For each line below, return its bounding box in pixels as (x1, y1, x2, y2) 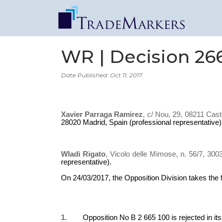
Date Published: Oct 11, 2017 (60, 71, 142, 79)
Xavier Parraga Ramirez (60, 110, 143, 118)
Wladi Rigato (60, 150, 106, 158)
